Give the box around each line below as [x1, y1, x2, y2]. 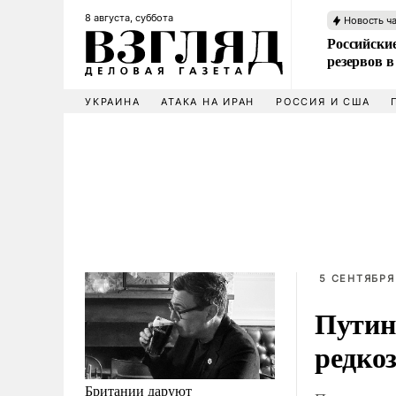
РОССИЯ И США [276, 95, 370, 108]
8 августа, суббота [85, 11, 173, 24]
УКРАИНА [85, 95, 141, 108]
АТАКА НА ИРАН [161, 95, 255, 108]
